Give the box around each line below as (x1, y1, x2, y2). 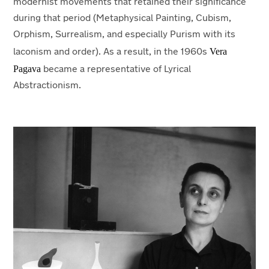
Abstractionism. (13, 80, 82, 91)
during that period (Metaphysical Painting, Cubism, (13, 13, 232, 23)
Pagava (13, 63, 41, 74)
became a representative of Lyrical (41, 64, 192, 74)
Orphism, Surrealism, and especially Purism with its (13, 29, 236, 40)
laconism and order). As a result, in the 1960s (13, 47, 210, 57)
